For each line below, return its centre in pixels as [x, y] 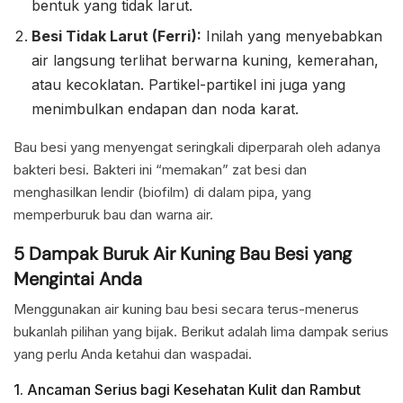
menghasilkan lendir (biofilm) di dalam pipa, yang [162, 193]
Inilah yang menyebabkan [292, 36]
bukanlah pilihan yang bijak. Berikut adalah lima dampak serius [201, 332]
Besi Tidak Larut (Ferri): [116, 36]
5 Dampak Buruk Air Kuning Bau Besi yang [183, 253]
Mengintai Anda [78, 278]
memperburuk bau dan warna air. [113, 215]
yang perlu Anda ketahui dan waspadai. [133, 354]
